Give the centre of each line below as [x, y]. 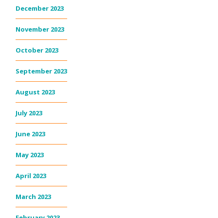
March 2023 [33, 197]
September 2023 [41, 71]
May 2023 [30, 155]
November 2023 [40, 29]
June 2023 [30, 134]
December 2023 [40, 9]
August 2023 [35, 92]
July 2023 [29, 113]
